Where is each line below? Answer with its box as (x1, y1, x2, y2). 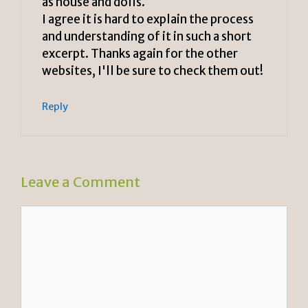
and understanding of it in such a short (42, 29, 252, 45)
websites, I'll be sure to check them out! (42, 63, 263, 79)
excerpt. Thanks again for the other (42, 46, 238, 62)
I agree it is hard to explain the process (42, 12, 254, 27)
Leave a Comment (21, 173, 140, 191)
